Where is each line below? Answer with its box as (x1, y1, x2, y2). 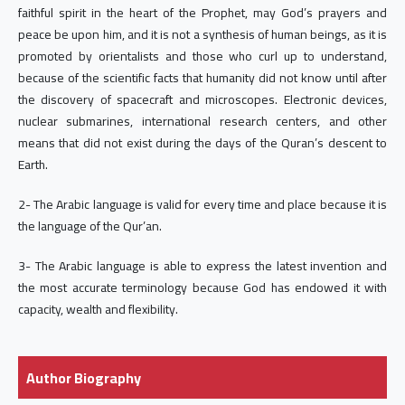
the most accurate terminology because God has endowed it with (17, 275, 388, 299)
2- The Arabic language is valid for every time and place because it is (17, 192, 388, 216)
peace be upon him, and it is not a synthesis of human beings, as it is (17, 22, 388, 46)
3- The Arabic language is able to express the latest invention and (17, 253, 388, 278)
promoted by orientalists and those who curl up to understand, (17, 43, 388, 68)
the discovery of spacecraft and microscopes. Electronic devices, (17, 87, 388, 111)
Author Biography (25, 363, 141, 391)
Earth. (17, 152, 48, 176)
